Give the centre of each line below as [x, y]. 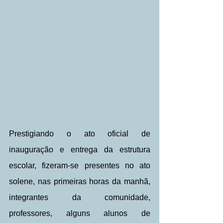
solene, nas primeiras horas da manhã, [80, 181]
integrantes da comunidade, [80, 197]
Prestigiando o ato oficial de [80, 133]
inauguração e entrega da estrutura [80, 149]
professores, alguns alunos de [80, 213]
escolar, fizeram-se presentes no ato [80, 165]
